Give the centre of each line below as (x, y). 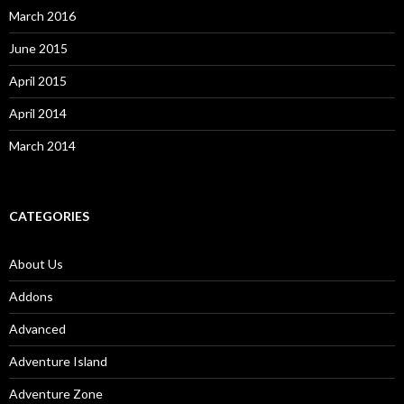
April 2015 (38, 81)
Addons (31, 296)
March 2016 (42, 16)
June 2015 (38, 48)
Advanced (37, 329)
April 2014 (38, 113)
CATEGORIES (49, 216)
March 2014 (42, 146)
